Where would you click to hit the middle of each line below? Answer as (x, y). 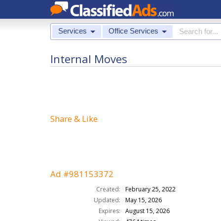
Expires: (110, 211)
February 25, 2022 (150, 189)
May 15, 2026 (144, 200)
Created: (108, 189)
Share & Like (74, 119)
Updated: (107, 200)
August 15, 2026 (147, 211)
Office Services (133, 31)
